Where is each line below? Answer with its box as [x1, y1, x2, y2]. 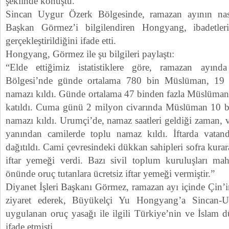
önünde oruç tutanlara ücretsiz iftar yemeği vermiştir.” [6, 168, 215, 179]
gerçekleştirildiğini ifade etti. [6, 35, 116, 46]
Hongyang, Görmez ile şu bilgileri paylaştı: [6, 49, 174, 59]
